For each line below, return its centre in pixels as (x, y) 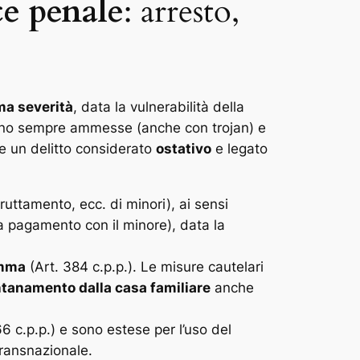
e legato (239, 148)
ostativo (184, 148)
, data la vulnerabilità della (159, 106)
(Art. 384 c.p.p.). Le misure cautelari (145, 266)
